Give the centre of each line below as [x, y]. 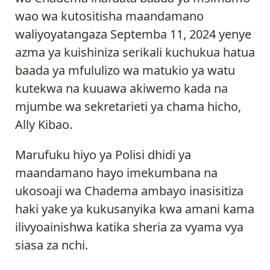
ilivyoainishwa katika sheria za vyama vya [129, 227]
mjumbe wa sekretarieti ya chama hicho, [128, 106]
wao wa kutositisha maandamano [109, 16]
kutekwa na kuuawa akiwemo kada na [121, 88]
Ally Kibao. [45, 124]
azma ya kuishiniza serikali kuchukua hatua [135, 52]
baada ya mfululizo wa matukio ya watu [125, 70]
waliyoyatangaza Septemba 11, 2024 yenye [133, 34]
